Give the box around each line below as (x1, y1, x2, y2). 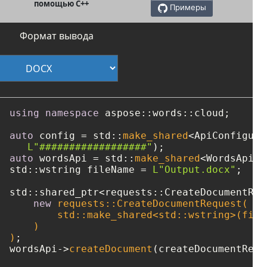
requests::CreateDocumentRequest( (51, 197, 248, 209)
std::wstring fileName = (10, 163, 153, 175)
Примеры (169, 2, 206, 13)
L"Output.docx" (153, 163, 236, 175)
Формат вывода (20, 29, 94, 42)
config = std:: (33, 129, 123, 141)
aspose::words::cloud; (99, 107, 230, 119)
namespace (45, 107, 99, 119)
